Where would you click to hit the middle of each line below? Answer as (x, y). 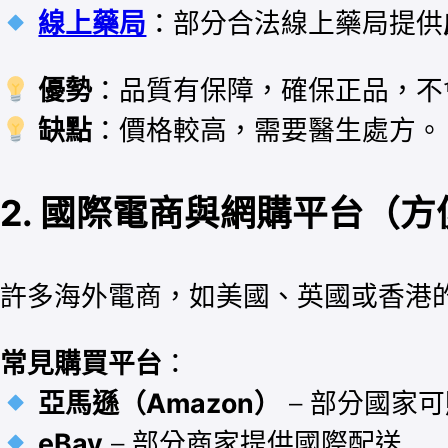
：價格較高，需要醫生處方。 (268, 129)
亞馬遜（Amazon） (160, 403)
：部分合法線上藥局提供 (295, 23)
